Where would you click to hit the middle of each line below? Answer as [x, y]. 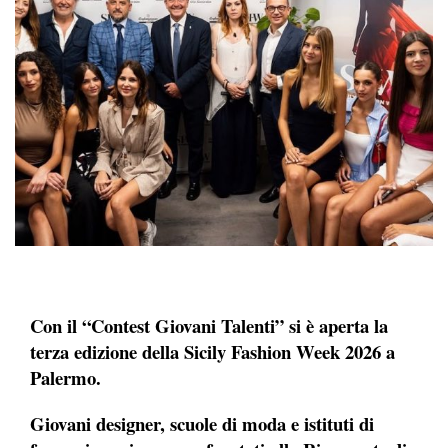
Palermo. [65, 377]
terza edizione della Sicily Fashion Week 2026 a [212, 351]
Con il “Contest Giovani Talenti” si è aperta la [209, 325]
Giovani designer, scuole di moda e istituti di [202, 423]
